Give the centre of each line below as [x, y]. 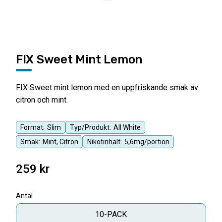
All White [127, 127]
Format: [32, 127]
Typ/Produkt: [90, 127]
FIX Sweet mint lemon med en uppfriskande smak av [107, 87]
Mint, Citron [60, 142]
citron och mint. [42, 100]
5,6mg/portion [147, 142]
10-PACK [111, 215]
